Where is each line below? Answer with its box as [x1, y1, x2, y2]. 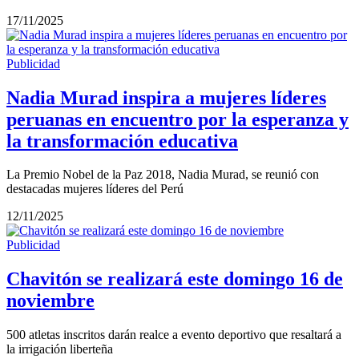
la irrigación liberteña [6, 342, 113, 357]
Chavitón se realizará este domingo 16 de [6, 268, 343, 290]
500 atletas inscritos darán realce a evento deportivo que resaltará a [6, 328, 341, 342]
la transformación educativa [6, 130, 238, 151]
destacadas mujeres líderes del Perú [6, 182, 184, 196]
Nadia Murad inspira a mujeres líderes [6, 87, 326, 108]
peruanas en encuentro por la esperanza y [6, 108, 349, 130]
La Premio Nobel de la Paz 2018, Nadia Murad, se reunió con [6, 167, 319, 182]
